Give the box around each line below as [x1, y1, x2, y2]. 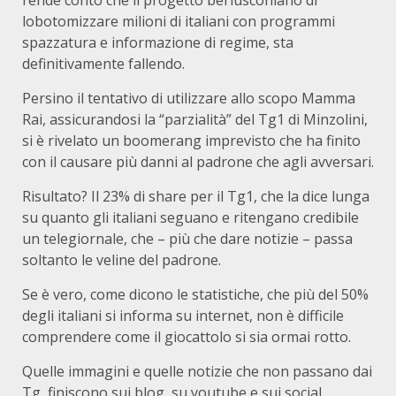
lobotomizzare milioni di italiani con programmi [22, 11, 335, 31]
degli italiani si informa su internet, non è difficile [22, 306, 344, 325]
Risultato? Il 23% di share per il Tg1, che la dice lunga [22, 187, 369, 206]
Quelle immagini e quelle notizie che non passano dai [22, 362, 372, 381]
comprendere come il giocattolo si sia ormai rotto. [22, 327, 351, 346]
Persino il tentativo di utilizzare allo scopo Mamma [22, 88, 355, 108]
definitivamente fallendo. [22, 54, 185, 73]
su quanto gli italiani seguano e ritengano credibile [22, 208, 359, 227]
